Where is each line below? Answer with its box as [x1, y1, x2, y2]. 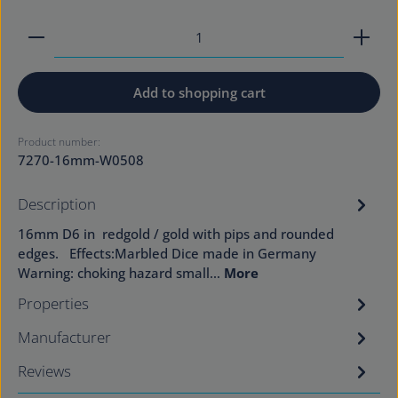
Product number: [18, 133, 100, 149]
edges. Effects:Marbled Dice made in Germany [18, 243, 316, 262]
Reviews [18, 360, 71, 381]
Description [18, 193, 96, 214]
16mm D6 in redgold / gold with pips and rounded [18, 224, 334, 243]
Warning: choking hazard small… [18, 263, 224, 282]
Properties [18, 292, 89, 314]
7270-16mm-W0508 [18, 150, 144, 169]
